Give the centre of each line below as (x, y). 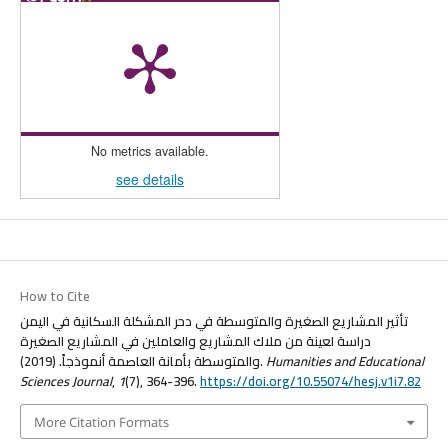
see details (149, 178)
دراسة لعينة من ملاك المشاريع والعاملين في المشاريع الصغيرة (195, 341)
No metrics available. (149, 150)
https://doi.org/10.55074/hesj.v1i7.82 (310, 381)
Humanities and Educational (344, 361)
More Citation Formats (101, 421)
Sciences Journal (65, 381)
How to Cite (54, 296)
